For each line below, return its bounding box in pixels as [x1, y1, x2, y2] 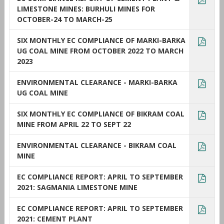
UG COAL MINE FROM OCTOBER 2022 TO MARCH [16, 45, 183, 55]
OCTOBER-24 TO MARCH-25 [16, 14, 112, 24]
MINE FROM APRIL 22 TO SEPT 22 [16, 119, 131, 129]
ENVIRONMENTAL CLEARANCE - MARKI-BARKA [16, 77, 177, 87]
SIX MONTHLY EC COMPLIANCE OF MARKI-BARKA [16, 35, 185, 45]
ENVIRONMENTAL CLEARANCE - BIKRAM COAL [16, 140, 176, 150]
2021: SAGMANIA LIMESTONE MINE [16, 182, 137, 192]
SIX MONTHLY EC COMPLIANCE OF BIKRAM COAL [16, 108, 184, 118]
